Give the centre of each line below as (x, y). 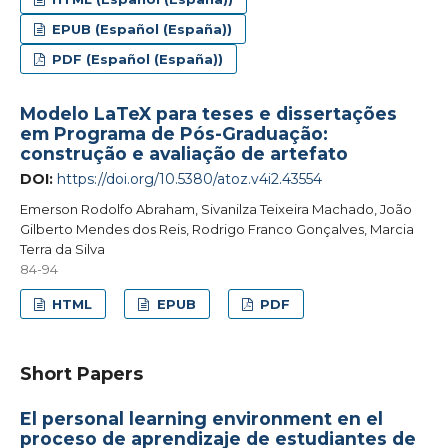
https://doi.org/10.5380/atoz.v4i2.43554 (189, 178)
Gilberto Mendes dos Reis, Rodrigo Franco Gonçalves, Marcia (216, 228)
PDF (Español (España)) (136, 58)
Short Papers (81, 373)
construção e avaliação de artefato (183, 153)
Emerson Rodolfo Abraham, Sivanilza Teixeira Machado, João (215, 208)
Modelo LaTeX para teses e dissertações (208, 113)
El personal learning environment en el (201, 418)
